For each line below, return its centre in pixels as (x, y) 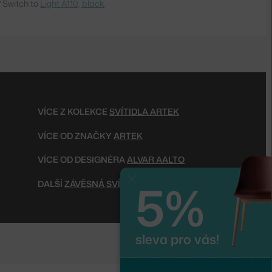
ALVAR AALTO (156, 160)
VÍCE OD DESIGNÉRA (83, 160)
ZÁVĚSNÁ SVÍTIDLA (105, 183)
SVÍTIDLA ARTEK (144, 111)
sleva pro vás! (177, 240)
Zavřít (147, 180)
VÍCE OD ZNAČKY (76, 135)
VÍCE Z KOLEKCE (74, 111)
